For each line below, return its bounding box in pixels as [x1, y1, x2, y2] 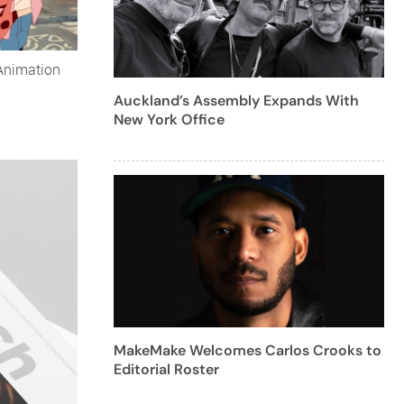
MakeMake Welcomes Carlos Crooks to [114, 340, 381, 360]
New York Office [114, 109, 225, 129]
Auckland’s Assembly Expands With [114, 90, 359, 110]
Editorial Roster [114, 359, 219, 379]
